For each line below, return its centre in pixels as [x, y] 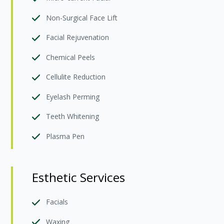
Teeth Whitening [73, 116]
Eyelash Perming [73, 96]
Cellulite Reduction [76, 77]
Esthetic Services [79, 177]
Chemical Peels [71, 57]
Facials [57, 202]
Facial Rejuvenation [78, 37]
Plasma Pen [65, 136]
